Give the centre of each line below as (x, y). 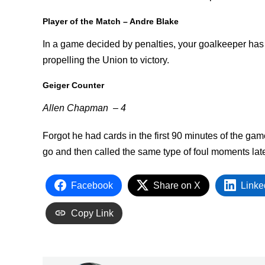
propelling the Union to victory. (106, 60)
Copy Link (92, 213)
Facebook (92, 185)
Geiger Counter (73, 85)
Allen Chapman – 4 (84, 108)
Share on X (177, 185)
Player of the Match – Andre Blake (111, 21)
